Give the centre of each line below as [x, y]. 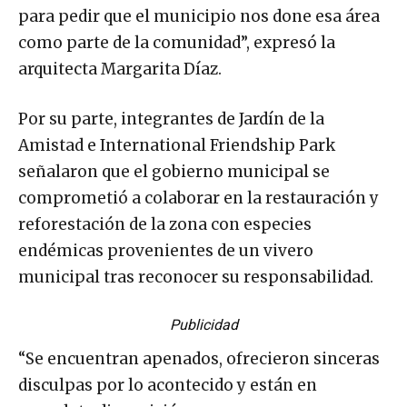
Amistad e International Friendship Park [177, 145]
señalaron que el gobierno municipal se [174, 171]
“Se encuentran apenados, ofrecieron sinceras [199, 358]
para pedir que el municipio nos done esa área [199, 16]
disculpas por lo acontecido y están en [168, 385]
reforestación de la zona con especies [165, 224]
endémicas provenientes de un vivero [166, 250]
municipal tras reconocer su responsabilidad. [196, 277]
